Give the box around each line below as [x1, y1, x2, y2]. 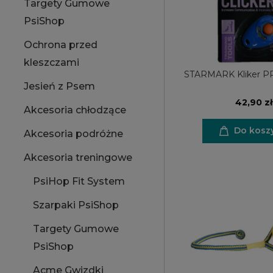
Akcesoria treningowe [24, 152, 132, 163]
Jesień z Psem [24, 80, 95, 92]
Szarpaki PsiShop [33, 199, 119, 211]
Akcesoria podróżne [24, 128, 123, 140]
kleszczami [24, 57, 79, 68]
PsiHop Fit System [33, 175, 125, 187]
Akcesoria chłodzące [24, 104, 126, 116]
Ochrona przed [24, 39, 97, 51]
